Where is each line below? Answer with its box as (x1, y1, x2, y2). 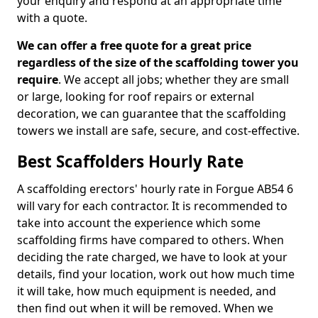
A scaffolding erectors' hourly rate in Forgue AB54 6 (17, 181, 293, 197)
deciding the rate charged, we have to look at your (17, 249, 287, 265)
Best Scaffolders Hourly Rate (17, 150, 243, 172)
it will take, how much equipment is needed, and (17, 283, 276, 299)
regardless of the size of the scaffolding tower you (17, 55, 299, 70)
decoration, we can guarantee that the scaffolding (17, 106, 286, 121)
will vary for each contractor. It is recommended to (17, 198, 287, 214)
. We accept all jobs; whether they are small (58, 72, 289, 87)
